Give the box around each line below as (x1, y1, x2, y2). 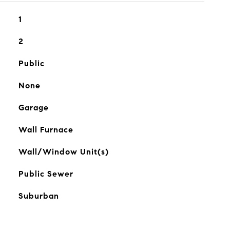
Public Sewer (18, 169, 73, 179)
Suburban (18, 191, 59, 201)
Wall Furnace (18, 125, 73, 135)
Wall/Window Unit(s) (18, 147, 109, 157)
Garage (18, 103, 49, 112)
